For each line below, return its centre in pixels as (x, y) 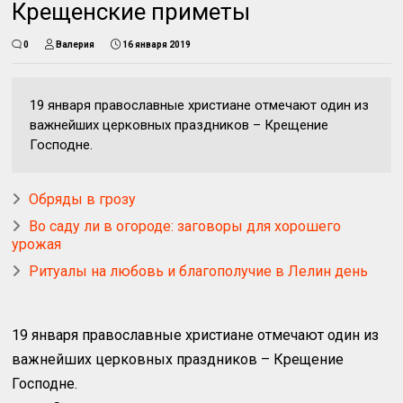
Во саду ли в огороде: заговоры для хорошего (185, 227)
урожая (37, 245)
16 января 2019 (157, 45)
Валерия (76, 45)
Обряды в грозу (83, 200)
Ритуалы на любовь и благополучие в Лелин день (199, 272)
